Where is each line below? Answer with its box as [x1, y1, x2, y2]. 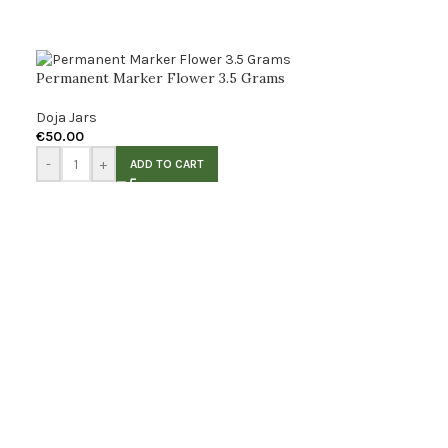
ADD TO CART [129, 157, 204, 172]
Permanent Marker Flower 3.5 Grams [35, 69, 285, 88]
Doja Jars [35, 109, 97, 127]
